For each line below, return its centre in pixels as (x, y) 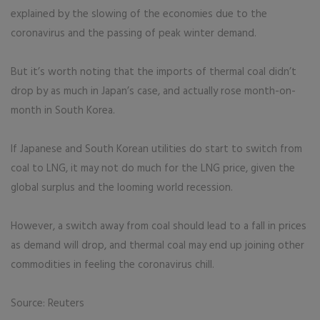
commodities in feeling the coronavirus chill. (112, 265)
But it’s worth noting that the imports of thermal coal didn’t (154, 72)
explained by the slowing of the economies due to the (139, 14)
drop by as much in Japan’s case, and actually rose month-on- (153, 91)
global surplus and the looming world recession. (122, 188)
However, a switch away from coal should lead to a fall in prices (159, 226)
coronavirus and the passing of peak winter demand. (134, 34)
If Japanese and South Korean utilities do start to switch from (156, 149)
